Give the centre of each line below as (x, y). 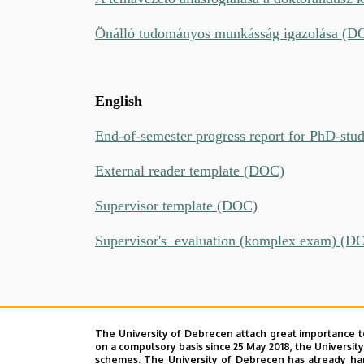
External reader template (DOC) (190, 170)
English (119, 100)
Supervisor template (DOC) (176, 205)
